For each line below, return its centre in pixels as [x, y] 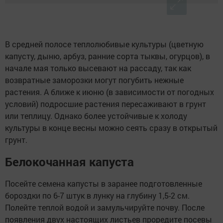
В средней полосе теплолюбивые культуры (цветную [104, 44]
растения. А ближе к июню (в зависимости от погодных [110, 92]
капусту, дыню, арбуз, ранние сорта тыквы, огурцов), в [108, 56]
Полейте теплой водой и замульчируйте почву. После [105, 208]
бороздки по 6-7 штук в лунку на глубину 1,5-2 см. [97, 196]
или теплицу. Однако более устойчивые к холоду [96, 116]
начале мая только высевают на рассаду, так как [98, 68]
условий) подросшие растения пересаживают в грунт [106, 104]
